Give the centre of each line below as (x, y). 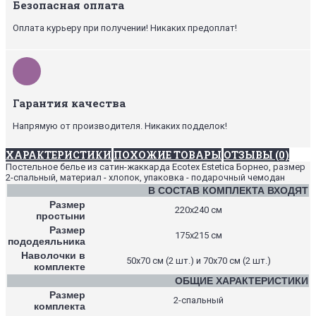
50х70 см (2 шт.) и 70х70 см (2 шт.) (198, 260)
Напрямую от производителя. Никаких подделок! (120, 126)
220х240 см (198, 209)
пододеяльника (47, 241)
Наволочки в (53, 255)
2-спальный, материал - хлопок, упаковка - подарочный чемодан (145, 177)
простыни (61, 215)
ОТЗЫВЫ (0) (256, 154)
